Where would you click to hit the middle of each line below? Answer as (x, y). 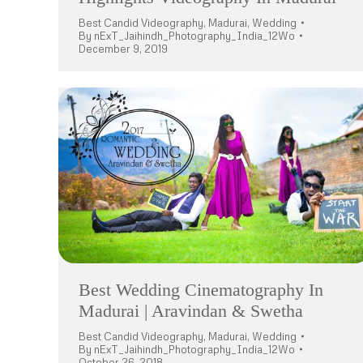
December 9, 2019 (123, 49)
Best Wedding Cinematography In (201, 290)
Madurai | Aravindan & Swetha (191, 311)
